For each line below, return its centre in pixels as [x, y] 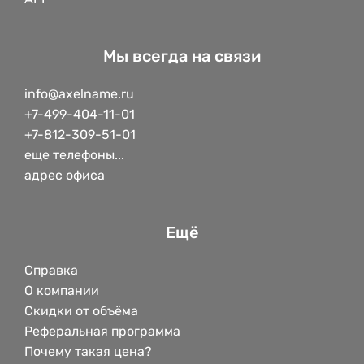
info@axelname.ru [79, 94]
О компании [62, 291]
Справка [51, 271]
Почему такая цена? [88, 352]
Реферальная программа [102, 331]
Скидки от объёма [81, 311]
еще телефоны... [74, 155]
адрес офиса [65, 175]
